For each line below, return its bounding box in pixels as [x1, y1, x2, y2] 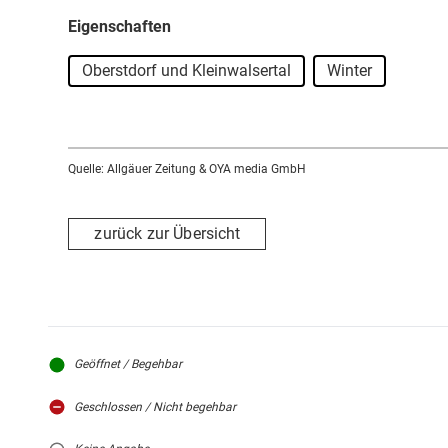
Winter [327, 60, 372, 80]
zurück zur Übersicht [94, 224, 241, 244]
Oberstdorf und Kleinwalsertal [82, 60, 291, 80]
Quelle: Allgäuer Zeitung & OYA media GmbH [68, 161, 306, 176]
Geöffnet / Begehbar [74, 356, 182, 371]
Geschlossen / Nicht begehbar [74, 399, 236, 414]
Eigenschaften [68, 16, 171, 36]
